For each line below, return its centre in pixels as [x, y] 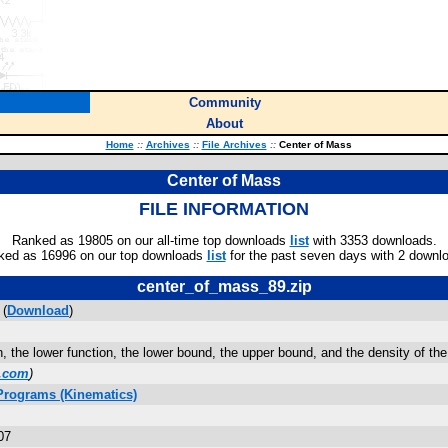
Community [224, 102]
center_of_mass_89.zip [224, 286]
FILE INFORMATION [224, 209]
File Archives [234, 144]
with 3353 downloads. [372, 240]
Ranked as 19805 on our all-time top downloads [150, 240]
